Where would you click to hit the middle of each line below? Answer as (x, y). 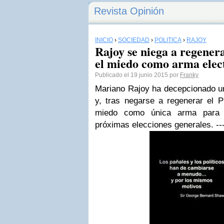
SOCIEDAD (134, 40)
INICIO (104, 40)
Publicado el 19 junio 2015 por (137, 75)
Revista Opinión (129, 11)
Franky (189, 75)
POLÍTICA (168, 40)
